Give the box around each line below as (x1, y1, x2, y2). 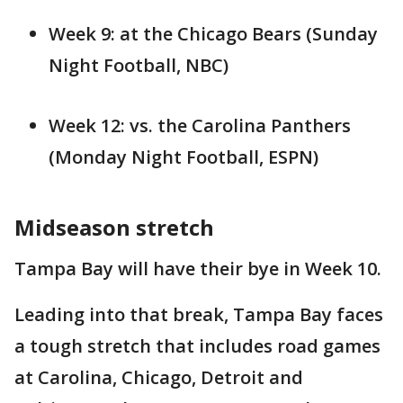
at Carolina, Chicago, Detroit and (14, 365, 303, 390)
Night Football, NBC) (49, 53, 228, 78)
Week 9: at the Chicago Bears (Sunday (49, 22, 378, 47)
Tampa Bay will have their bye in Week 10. (14, 256, 381, 282)
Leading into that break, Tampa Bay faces (14, 302, 383, 327)
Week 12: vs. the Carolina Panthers (49, 113, 351, 139)
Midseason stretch (14, 212, 219, 243)
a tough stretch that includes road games (14, 334, 381, 359)
